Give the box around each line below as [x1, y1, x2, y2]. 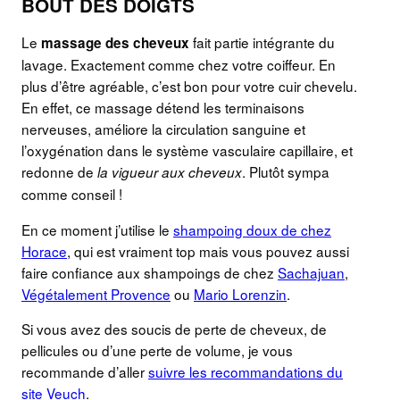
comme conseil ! [21, 184, 122, 204]
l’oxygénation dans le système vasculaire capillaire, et [21, 140, 353, 161]
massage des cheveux [41, 33, 189, 54]
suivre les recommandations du [148, 361, 343, 381]
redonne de [21, 162, 97, 182]
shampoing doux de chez [173, 219, 331, 239]
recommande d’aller [21, 361, 148, 381]
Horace [21, 240, 67, 261]
